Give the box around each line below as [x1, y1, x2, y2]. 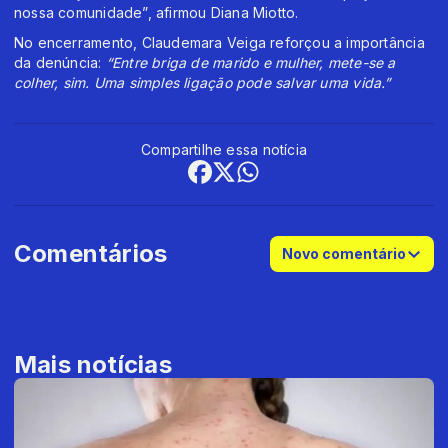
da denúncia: [14, 53, 106, 71]
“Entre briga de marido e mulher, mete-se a [105, 53, 396, 71]
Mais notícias [14, 349, 172, 379]
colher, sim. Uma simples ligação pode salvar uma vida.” [14, 73, 391, 91]
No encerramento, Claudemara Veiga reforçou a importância [14, 33, 425, 51]
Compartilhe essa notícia [140, 140, 308, 158]
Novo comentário [282, 244, 406, 262]
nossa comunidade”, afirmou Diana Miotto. [14, 3, 299, 21]
